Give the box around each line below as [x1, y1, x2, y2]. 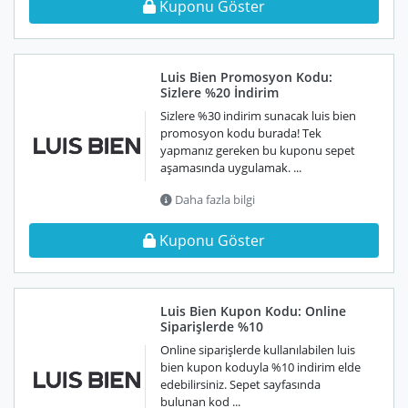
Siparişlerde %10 [160, 318, 263, 335]
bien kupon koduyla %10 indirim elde [160, 359, 361, 375]
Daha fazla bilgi [172, 191, 255, 208]
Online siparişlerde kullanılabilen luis [160, 342, 355, 358]
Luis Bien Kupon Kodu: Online [160, 302, 346, 320]
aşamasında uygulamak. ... [160, 159, 301, 176]
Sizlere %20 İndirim [160, 84, 279, 101]
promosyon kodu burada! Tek [160, 125, 321, 141]
